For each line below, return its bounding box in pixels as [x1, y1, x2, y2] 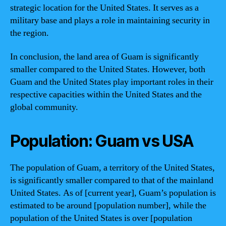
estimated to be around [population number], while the [10, 200, 206, 211]
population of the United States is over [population [10, 212, 192, 224]
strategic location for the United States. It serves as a [10, 2, 199, 14]
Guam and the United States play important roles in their [10, 76, 213, 88]
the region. [10, 27, 49, 39]
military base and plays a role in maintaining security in [10, 14, 210, 26]
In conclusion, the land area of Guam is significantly [10, 51, 199, 63]
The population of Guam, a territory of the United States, [10, 162, 215, 174]
